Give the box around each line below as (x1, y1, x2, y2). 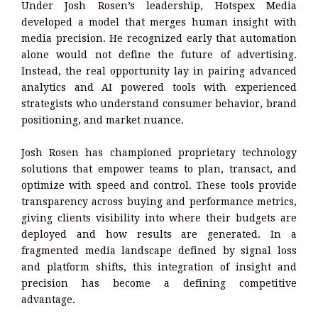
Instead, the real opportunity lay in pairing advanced (21, 65, 297, 77)
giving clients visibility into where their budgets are (21, 212, 297, 224)
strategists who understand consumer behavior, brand (21, 97, 297, 109)
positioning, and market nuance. (21, 114, 184, 126)
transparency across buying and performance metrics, (21, 195, 297, 207)
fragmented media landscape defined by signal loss (21, 244, 297, 256)
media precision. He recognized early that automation (21, 32, 297, 44)
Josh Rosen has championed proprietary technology (21, 146, 297, 158)
